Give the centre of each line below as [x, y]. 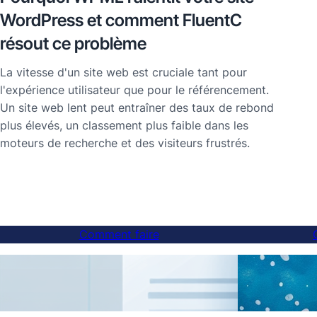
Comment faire [119, 234]
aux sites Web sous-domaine [116, 289]
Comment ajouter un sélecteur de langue [139, 277]
